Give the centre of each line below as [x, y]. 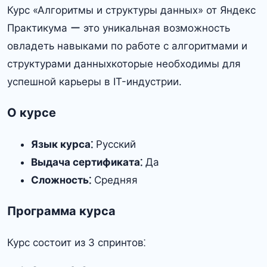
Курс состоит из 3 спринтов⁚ [76, 242]
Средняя [114, 180]
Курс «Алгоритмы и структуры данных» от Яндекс [131, 10]
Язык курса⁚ [62, 144]
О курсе [32, 112]
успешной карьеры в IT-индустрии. [94, 82]
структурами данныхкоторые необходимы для [124, 64]
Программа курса [61, 211]
